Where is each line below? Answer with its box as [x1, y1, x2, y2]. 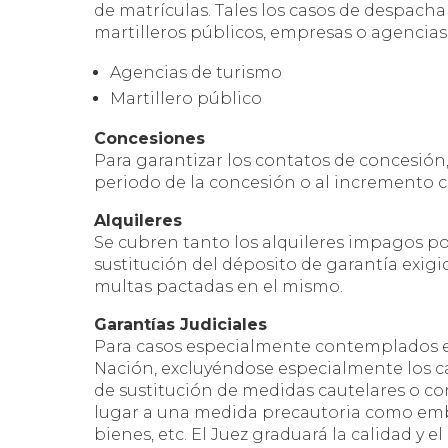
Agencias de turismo [110, 62, 283, 82]
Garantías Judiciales [94, 314, 268, 334]
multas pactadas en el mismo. [94, 276, 344, 296]
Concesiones [94, 128, 206, 148]
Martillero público [110, 88, 263, 108]
